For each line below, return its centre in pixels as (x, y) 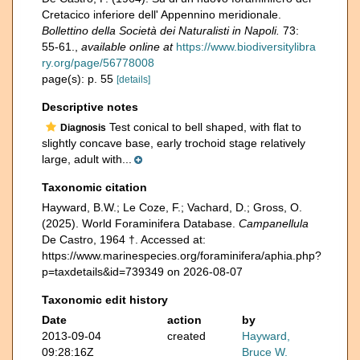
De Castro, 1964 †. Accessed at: (124, 239)
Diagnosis (83, 128)
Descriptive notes (90, 107)
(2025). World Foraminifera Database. (140, 223)
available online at (127, 47)
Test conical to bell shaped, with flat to (204, 127)
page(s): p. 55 (79, 79)
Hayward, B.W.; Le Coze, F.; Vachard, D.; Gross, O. (172, 207)
